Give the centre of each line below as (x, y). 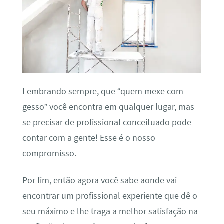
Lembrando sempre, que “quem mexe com (103, 92)
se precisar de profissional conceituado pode (107, 123)
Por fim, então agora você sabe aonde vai (99, 180)
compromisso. (49, 154)
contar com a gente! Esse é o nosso (89, 138)
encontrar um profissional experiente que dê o (110, 196)
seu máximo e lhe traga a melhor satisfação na (110, 211)
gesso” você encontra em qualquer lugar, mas (108, 107)
